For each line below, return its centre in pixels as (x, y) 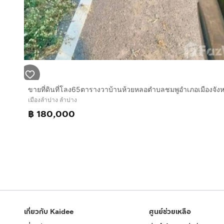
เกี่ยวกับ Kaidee (49, 212)
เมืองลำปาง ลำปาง (52, 100)
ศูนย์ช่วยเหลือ (170, 212)
